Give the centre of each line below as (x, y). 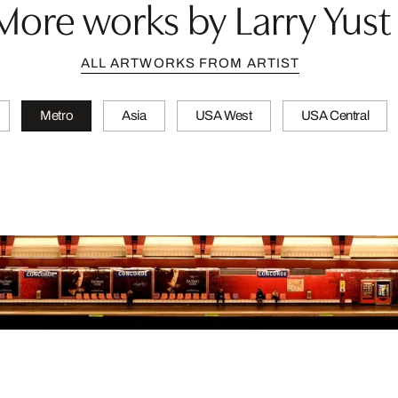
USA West (223, 115)
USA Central (335, 115)
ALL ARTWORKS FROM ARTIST (190, 63)
